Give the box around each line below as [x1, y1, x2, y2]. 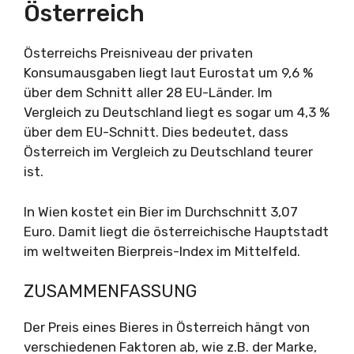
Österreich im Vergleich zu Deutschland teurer [24, 144, 313, 160]
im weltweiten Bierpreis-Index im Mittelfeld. [24, 243, 300, 259]
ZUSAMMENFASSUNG [24, 281, 197, 302]
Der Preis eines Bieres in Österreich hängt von [24, 319, 310, 335]
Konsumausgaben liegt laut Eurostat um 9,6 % [24, 65, 313, 81]
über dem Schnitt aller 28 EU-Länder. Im [24, 85, 273, 100]
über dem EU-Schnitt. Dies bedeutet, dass [24, 124, 288, 140]
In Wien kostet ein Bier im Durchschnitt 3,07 [24, 203, 298, 220]
